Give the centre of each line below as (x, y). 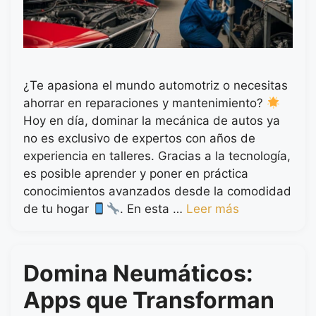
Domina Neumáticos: (138, 274)
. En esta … (153, 209)
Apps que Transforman (149, 300)
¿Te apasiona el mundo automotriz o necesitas (156, 86)
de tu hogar (58, 209)
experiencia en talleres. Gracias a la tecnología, (157, 156)
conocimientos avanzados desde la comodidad (157, 192)
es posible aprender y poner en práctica (136, 174)
